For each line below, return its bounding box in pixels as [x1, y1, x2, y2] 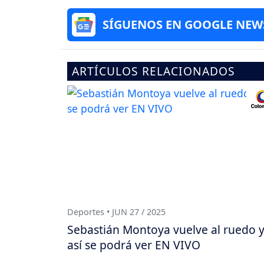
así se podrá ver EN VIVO [67, 236, 200, 253]
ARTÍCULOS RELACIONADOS [72, 63, 235, 80]
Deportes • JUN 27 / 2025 [67, 206, 166, 217]
